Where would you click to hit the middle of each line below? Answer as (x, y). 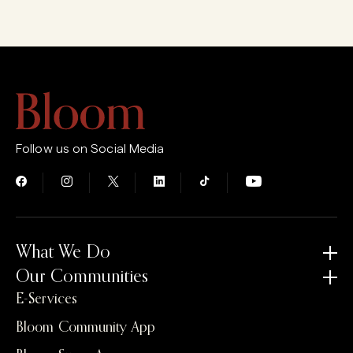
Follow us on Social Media (90, 149)
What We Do (63, 253)
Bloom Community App (85, 327)
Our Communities (82, 277)
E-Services (46, 299)
